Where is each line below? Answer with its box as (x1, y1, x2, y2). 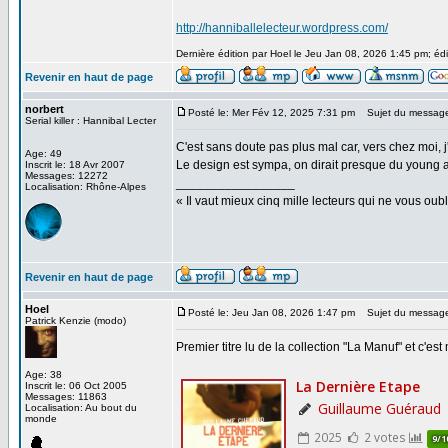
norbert (25, 103, 64, 115)
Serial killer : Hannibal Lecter (25, 115, 156, 126)
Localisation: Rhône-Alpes (25, 181, 146, 192)
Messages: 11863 (25, 391, 107, 402)
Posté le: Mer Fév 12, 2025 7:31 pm (188, 107, 355, 118)
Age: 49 (25, 148, 62, 159)
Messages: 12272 (25, 170, 108, 181)
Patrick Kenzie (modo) (25, 315, 126, 326)
